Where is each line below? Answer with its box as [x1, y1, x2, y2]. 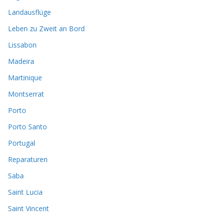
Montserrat [8, 89, 44, 99]
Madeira [8, 56, 34, 66]
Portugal [8, 138, 35, 148]
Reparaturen [8, 154, 48, 164]
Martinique [8, 72, 42, 82]
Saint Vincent [8, 203, 49, 213]
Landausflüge [8, 7, 51, 17]
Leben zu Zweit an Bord [8, 23, 85, 33]
